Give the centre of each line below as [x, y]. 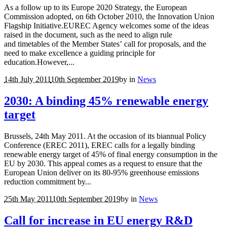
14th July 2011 [27, 80]
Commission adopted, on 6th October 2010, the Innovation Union [109, 17]
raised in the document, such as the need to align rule [88, 35]
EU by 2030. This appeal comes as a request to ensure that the [103, 164]
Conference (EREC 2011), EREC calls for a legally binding [100, 145]
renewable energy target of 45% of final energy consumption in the [111, 155]
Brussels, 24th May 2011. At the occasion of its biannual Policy [105, 136]
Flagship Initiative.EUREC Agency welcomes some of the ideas [106, 26]
